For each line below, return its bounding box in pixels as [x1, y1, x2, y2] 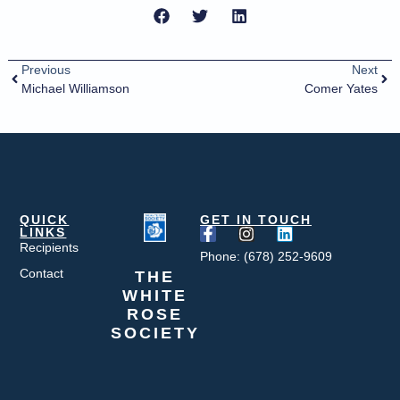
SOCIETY [110, 323, 200, 342]
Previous [21, 62, 71, 77]
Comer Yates [304, 80, 379, 96]
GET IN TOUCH [200, 212, 312, 227]
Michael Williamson [21, 80, 129, 96]
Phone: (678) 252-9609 [200, 248, 332, 263]
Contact [20, 265, 64, 280]
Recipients [20, 239, 79, 254]
